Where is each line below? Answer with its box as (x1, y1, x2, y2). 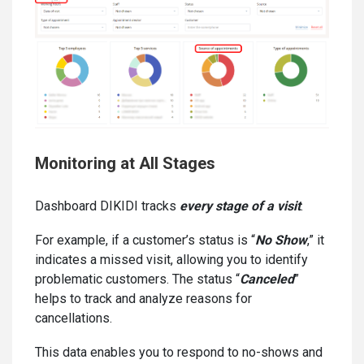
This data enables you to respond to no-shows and (35, 344, 323, 360)
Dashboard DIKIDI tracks (35, 197, 180, 214)
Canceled (240, 271, 294, 287)
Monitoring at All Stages (35, 154, 215, 174)
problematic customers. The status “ (35, 271, 240, 287)
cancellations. (35, 310, 112, 326)
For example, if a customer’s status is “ (35, 232, 255, 248)
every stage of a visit (180, 197, 301, 214)
